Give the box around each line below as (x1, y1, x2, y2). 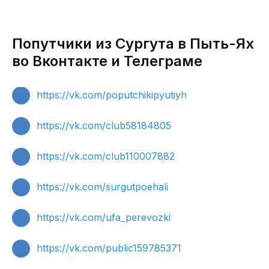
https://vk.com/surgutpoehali (37, 181, 168, 193)
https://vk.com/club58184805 (37, 119, 171, 131)
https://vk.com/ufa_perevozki (37, 211, 171, 223)
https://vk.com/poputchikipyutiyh (37, 89, 187, 101)
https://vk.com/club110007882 (37, 150, 175, 162)
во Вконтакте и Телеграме (12, 52, 202, 70)
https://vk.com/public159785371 (37, 242, 181, 254)
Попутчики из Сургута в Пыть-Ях (12, 35, 254, 52)
